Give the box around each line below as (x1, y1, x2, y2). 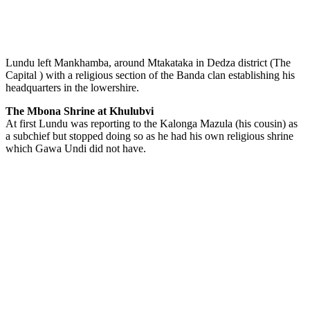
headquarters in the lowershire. (6, 81, 139, 93)
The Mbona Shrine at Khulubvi (6, 104, 154, 117)
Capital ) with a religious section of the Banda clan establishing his (6, 69, 295, 81)
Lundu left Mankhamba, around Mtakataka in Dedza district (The (6, 56, 291, 69)
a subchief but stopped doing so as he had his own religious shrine (6, 129, 293, 142)
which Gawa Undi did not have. (6, 142, 146, 154)
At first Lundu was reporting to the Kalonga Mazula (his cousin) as (6, 117, 298, 129)
